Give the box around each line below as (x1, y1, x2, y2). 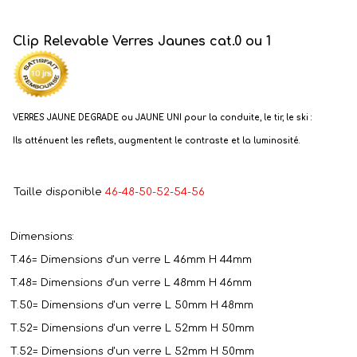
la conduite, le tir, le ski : (209, 112, 312, 122)
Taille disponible (10, 186, 105, 198)
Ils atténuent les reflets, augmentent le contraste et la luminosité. (13, 135, 300, 145)
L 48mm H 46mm (164, 277, 252, 288)
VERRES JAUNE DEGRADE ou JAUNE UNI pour (13, 112, 209, 122)
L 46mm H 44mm (164, 253, 252, 265)
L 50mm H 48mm (162, 299, 253, 311)
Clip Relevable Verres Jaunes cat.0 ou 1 (13, 33, 275, 49)
